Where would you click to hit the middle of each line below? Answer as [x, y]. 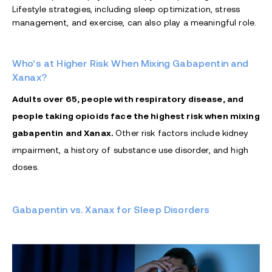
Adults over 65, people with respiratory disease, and [128, 99]
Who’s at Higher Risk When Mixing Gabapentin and [131, 63]
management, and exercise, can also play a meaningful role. [134, 22]
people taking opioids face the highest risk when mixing [136, 116]
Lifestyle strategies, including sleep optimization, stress [126, 9]
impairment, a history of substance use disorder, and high [130, 150]
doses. [25, 167]
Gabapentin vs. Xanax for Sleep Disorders [111, 209]
